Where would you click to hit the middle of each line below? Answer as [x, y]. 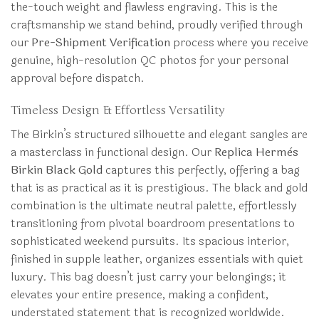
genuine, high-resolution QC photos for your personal [150, 60]
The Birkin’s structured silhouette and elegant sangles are [159, 134]
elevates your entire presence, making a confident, [140, 294]
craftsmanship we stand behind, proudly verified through [157, 24]
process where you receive [239, 42]
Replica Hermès [256, 152]
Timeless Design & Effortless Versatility [117, 110]
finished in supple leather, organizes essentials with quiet [157, 258]
